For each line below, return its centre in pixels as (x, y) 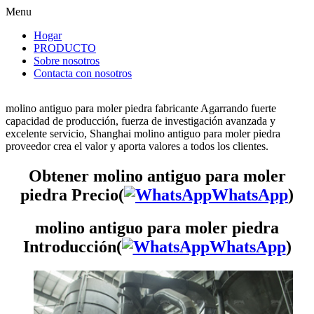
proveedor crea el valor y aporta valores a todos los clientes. (137, 146)
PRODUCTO (65, 48)
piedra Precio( (72, 194)
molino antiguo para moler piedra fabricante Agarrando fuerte (141, 108)
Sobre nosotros (67, 61)
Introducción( (72, 246)
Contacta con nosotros (83, 73)
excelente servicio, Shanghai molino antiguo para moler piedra (143, 134)
